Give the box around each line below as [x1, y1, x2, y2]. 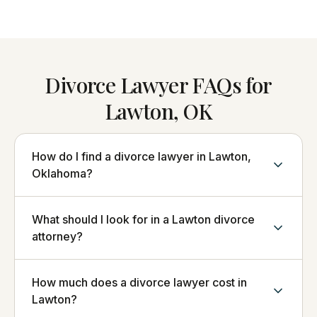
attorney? [32, 229, 83, 243]
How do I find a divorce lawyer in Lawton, [32, 149, 251, 163]
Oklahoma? [32, 166, 93, 180]
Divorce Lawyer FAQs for [45, 71, 272, 99]
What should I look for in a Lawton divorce [32, 212, 255, 226]
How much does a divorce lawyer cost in [32, 275, 247, 289]
